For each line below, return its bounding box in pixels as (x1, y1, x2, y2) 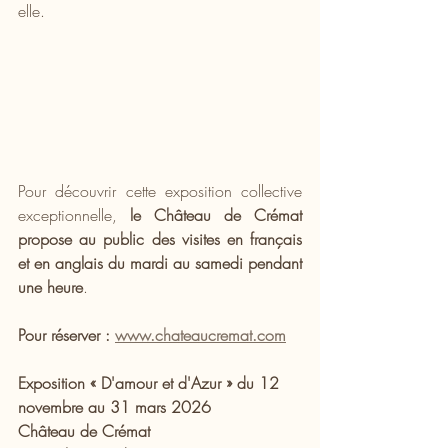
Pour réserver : (18, 323, 115, 346)
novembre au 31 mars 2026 (18, 395, 211, 418)
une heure (18, 275, 83, 298)
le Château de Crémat (130, 203, 302, 226)
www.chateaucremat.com (115, 323, 286, 346)
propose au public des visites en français (18, 227, 302, 250)
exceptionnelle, (18, 203, 130, 226)
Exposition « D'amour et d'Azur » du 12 (18, 371, 284, 394)
